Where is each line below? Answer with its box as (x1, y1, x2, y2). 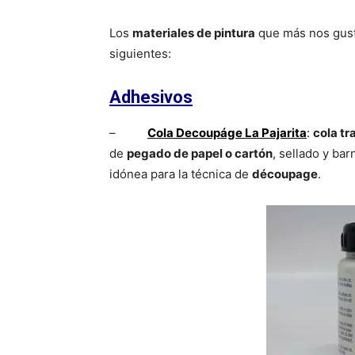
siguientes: (109, 46, 171, 62)
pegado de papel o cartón (127, 146, 273, 162)
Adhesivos (109, 87, 193, 108)
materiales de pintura (132, 25, 255, 41)
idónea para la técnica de (109, 166, 252, 182)
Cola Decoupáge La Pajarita (147, 125, 307, 141)
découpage (252, 166, 318, 182)
